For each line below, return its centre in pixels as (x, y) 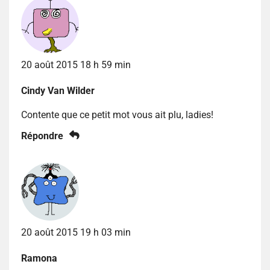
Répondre (42, 136)
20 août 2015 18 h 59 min (76, 64)
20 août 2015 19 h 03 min (76, 232)
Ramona (39, 258)
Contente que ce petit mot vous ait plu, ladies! (117, 115)
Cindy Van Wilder (58, 90)
